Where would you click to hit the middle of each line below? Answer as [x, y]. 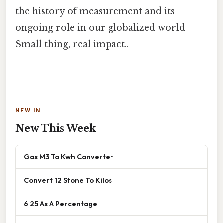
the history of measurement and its [95, 11]
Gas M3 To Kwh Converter [69, 157]
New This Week [56, 129]
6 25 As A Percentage [60, 204]
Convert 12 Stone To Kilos [68, 180]
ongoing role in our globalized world [100, 28]
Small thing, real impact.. [72, 44]
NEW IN [28, 111]
